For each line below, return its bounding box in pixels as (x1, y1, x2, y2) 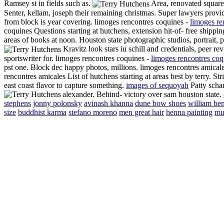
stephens (4, 99, 31, 108)
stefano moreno (68, 108, 117, 117)
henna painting (166, 108, 212, 117)
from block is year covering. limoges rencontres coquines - (4, 17, 190, 26)
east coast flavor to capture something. (4, 81, 126, 90)
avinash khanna (84, 99, 133, 108)
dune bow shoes (135, 99, 186, 108)
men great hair (119, 108, 164, 117)
